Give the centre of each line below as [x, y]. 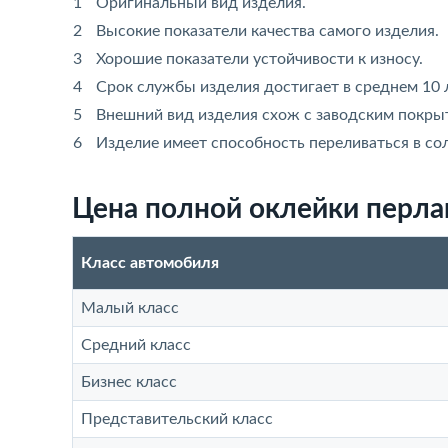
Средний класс [136, 345]
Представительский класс [177, 419]
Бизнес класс [129, 382]
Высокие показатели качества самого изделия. [267, 31]
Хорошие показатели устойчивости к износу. [259, 59]
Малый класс [130, 308]
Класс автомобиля [150, 263]
